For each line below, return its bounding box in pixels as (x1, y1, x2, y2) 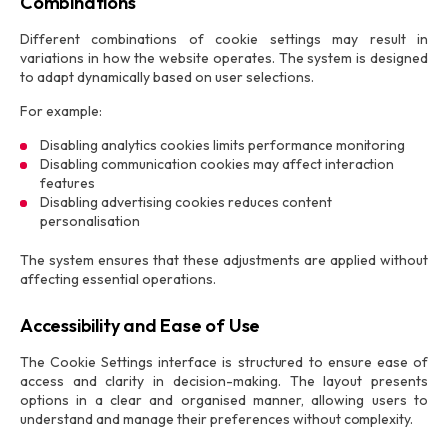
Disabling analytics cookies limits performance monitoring (40, 136, 406, 154)
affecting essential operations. (20, 270, 216, 288)
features (40, 174, 95, 192)
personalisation (40, 212, 140, 230)
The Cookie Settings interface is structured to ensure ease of (20, 353, 428, 371)
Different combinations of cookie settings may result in (20, 30, 428, 48)
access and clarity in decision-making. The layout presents (20, 372, 428, 390)
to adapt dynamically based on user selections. (20, 68, 314, 86)
